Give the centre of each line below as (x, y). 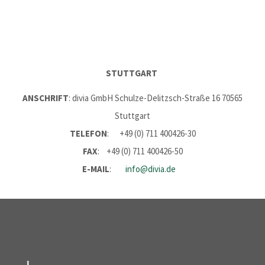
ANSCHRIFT (46, 98)
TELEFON (88, 133)
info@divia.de (151, 169)
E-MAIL (96, 169)
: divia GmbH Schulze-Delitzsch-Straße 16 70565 (156, 98)
